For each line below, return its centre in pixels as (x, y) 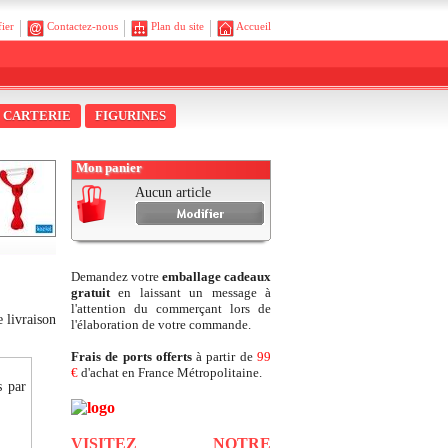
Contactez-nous (82, 26)
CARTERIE (37, 115)
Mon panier (109, 167)
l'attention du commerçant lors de (171, 308)
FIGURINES (130, 115)
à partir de (222, 356)
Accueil (253, 26)
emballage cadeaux (216, 276)
